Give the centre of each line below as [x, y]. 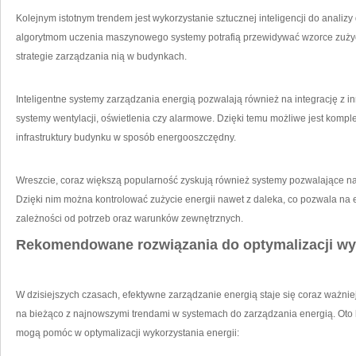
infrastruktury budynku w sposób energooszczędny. [126, 137]
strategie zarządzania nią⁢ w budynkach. [101, 56]
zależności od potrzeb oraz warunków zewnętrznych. [130, 219]
